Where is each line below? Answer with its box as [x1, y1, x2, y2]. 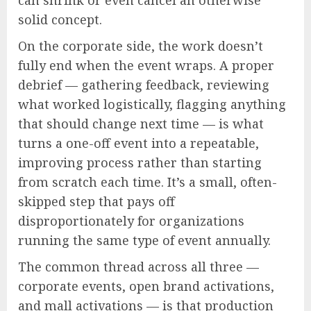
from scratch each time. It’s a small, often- [18, 174, 277, 191]
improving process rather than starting [18, 154, 262, 171]
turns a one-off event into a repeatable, [18, 135, 259, 152]
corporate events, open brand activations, [18, 278, 274, 295]
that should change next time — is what [18, 115, 264, 133]
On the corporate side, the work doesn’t [18, 37, 263, 55]
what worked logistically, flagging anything [18, 96, 286, 113]
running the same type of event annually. [18, 232, 271, 249]
